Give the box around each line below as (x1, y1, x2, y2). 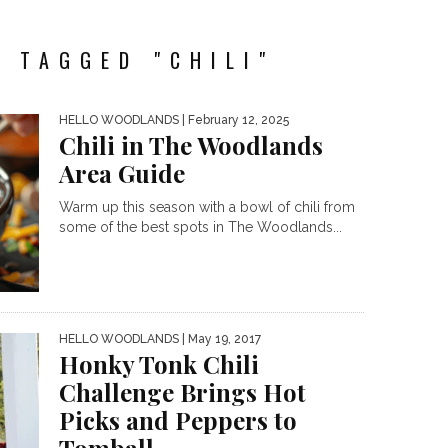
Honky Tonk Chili (59, 348, 259, 381)
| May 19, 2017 (179, 332, 261, 347)
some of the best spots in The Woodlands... (59, 219, 342, 235)
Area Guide (59, 157, 185, 189)
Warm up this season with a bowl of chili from (59, 199, 355, 215)
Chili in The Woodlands (59, 129, 323, 161)
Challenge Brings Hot (59, 376, 306, 409)
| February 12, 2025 (179, 113, 289, 127)
